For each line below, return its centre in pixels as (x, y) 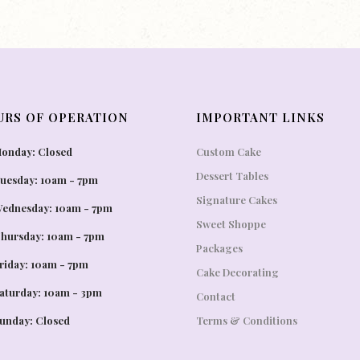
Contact (216, 296)
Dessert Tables (232, 176)
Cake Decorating (237, 272)
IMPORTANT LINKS (260, 117)
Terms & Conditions (247, 320)
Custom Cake (229, 151)
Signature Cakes (237, 200)
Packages (219, 248)
